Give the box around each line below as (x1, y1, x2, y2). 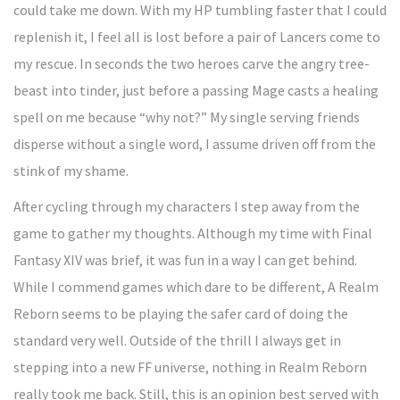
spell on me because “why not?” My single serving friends (13, 108, 360, 126)
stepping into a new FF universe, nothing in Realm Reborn (13, 358, 367, 376)
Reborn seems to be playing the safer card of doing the (13, 304, 348, 322)
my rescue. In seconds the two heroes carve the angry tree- (13, 54, 370, 72)
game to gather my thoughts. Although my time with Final (13, 224, 372, 242)
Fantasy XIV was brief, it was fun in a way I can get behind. (13, 251, 357, 269)
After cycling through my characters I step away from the (13, 197, 360, 215)
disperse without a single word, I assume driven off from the (13, 135, 376, 153)
